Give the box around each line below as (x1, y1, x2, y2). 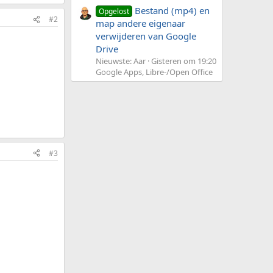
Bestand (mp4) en (135, 4, 210, 17)
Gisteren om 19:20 (151, 55, 216, 67)
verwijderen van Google (96, 30, 196, 43)
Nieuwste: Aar (96, 55, 146, 67)
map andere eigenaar (96, 17, 185, 30)
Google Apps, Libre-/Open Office (96, 66, 213, 78)
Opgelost (99, 6, 130, 17)
